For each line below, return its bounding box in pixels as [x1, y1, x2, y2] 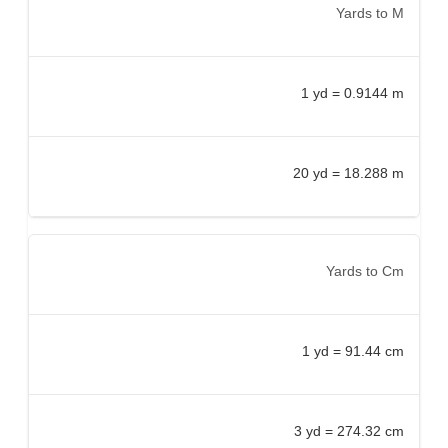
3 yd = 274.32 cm [294, 422, 404, 439]
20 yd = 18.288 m [293, 164, 404, 181]
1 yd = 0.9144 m [301, 84, 404, 101]
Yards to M [336, 4, 404, 21]
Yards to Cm [326, 262, 404, 279]
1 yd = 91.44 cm [302, 342, 404, 359]
